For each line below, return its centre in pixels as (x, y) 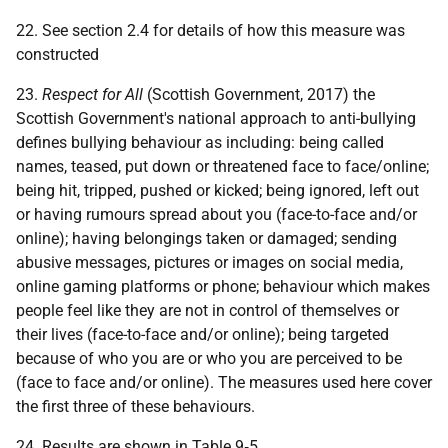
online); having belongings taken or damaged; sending (206, 238)
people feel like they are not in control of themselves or (207, 310)
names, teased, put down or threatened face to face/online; (222, 166)
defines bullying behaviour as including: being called (200, 142)
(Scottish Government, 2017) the (259, 94)
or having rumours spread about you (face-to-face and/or (216, 214)
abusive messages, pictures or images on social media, (209, 262)
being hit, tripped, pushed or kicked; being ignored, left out (217, 190)
